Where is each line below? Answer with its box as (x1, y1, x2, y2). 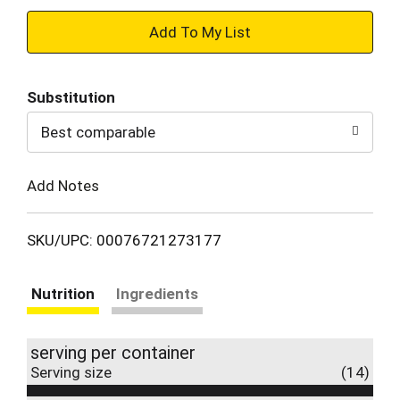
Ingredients (116, 284, 198, 303)
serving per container (30, 341, 196, 363)
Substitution (27, 88, 115, 106)
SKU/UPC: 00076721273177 (27, 230, 221, 249)
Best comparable (41, 123, 155, 141)
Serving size (30, 362, 112, 381)
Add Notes (27, 176, 99, 195)
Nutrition (31, 284, 95, 303)
